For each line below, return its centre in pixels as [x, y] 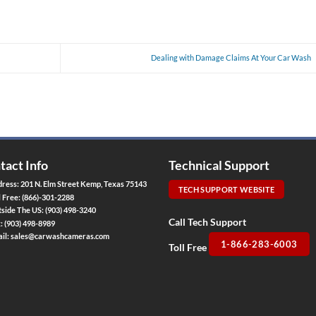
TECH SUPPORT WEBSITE [226, 190]
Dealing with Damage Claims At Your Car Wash [231, 57]
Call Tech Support [207, 222]
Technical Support [219, 166]
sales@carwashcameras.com [60, 236]
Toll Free [189, 248]
